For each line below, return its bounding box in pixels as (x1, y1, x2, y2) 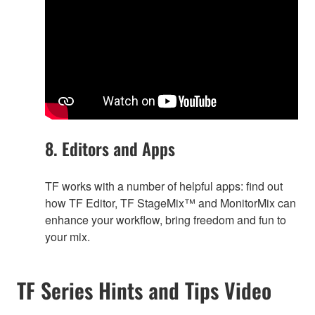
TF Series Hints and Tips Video (17, 274, 271, 307)
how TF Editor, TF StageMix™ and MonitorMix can (45, 195, 296, 212)
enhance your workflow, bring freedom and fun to (45, 212, 286, 229)
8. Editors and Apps (45, 136, 175, 162)
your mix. (45, 229, 90, 245)
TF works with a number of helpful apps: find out (45, 178, 283, 195)
